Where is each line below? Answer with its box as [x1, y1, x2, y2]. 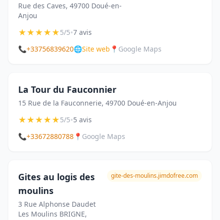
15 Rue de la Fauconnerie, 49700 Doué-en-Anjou [18, 98, 177, 108]
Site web [82, 44, 110, 54]
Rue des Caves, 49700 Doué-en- [18, 1, 122, 10]
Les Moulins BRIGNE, [18, 209, 87, 219]
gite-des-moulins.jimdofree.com [111, 171, 198, 180]
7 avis [73, 27, 92, 37]
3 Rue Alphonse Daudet [18, 199, 96, 209]
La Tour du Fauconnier [18, 83, 116, 95]
